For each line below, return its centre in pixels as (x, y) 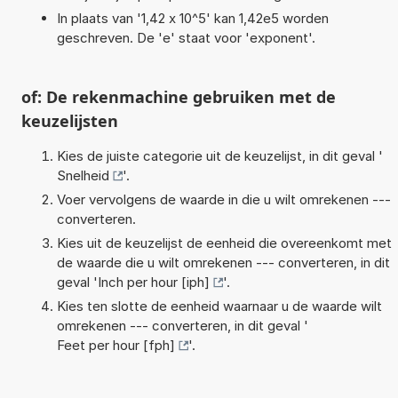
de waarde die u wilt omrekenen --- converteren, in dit (223, 262)
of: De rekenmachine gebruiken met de (178, 96)
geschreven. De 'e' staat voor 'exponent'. (186, 37)
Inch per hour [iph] (153, 282)
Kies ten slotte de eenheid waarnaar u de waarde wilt (219, 306)
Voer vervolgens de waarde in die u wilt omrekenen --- (223, 199)
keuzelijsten (69, 120)
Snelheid (83, 175)
